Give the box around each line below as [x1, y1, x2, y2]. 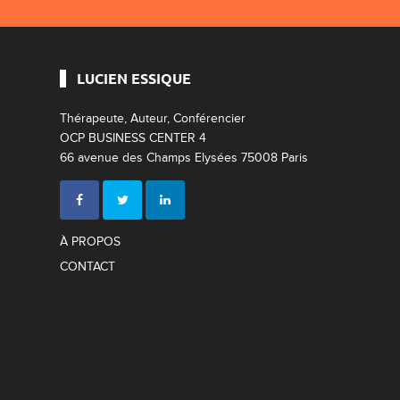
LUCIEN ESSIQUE [77, 68, 192, 87]
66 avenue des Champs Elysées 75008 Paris [60, 149, 309, 165]
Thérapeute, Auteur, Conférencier [60, 110, 246, 126]
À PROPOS [60, 233, 121, 249]
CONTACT [60, 258, 116, 274]
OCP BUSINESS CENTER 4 [60, 129, 207, 146]
